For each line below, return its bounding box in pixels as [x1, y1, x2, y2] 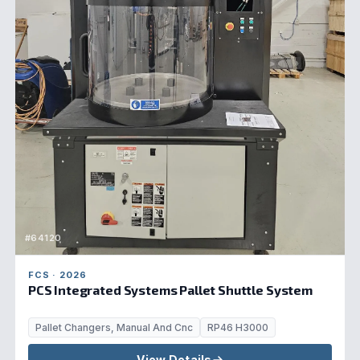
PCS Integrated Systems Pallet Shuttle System [27, 282, 313, 298]
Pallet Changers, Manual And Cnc [35, 321, 193, 334]
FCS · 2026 [27, 269, 87, 281]
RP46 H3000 [207, 321, 268, 334]
